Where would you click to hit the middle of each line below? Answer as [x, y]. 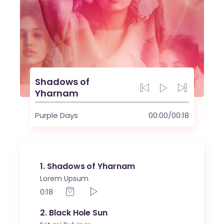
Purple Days [57, 115]
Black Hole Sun [78, 213]
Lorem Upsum [64, 179]
